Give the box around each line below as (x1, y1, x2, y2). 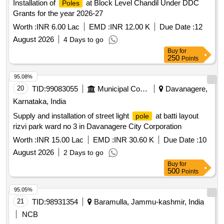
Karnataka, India (13, 97, 66, 106)
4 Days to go (63, 35, 103, 44)
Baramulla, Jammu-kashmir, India (92, 197, 204, 206)
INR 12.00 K (110, 22, 150, 31)
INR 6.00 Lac (36, 22, 79, 31)
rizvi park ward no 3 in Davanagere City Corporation (13, 122, 181, 131)
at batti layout (153, 111, 198, 120)
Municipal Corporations (140, 84, 147, 93)
